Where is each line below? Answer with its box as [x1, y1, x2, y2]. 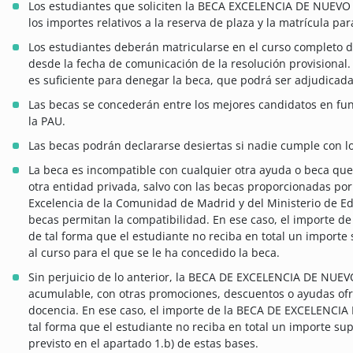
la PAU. [28, 113, 65, 128]
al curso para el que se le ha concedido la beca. [28, 244, 280, 260]
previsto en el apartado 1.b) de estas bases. [28, 335, 258, 351]
